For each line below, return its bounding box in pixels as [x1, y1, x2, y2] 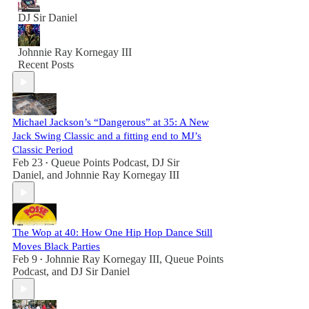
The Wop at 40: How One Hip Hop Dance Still [12, 227, 212, 238]
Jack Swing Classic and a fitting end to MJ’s [12, 130, 201, 141]
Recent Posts [18, 59, 74, 70]
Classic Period [12, 144, 73, 155]
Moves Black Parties [12, 241, 100, 252]
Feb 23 [12, 157, 43, 168]
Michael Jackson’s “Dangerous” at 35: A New [12, 117, 209, 128]
